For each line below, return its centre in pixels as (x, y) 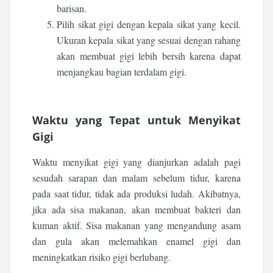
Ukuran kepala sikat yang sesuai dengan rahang (149, 40)
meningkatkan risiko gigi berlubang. (102, 257)
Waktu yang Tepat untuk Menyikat (136, 120)
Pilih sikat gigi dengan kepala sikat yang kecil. (149, 24)
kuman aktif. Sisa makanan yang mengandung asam (136, 225)
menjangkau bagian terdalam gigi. (122, 72)
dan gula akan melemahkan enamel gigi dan (136, 241)
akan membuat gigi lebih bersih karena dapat (149, 56)
